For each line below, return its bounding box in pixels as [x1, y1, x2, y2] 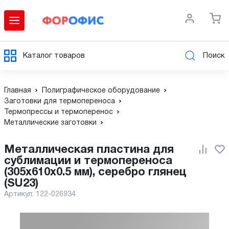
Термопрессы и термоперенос [4, 109, 113, 116]
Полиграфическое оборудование [42, 87, 160, 94]
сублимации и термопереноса [4, 156, 172, 166]
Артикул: [4, 191, 36, 198]
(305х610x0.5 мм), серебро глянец [4, 167, 187, 177]
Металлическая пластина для [4, 145, 15, 155]
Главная [4, 87, 31, 94]
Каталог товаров [23, 52, 85, 59]
